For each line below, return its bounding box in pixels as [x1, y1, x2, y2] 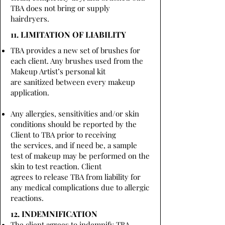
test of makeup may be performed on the [11, 151, 150, 161]
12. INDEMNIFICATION [11, 208, 97, 219]
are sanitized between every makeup [11, 77, 135, 87]
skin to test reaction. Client [11, 161, 101, 171]
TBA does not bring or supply [11, 3, 110, 13]
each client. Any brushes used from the [11, 56, 143, 66]
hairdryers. [11, 14, 49, 24]
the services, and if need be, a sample [11, 140, 137, 150]
